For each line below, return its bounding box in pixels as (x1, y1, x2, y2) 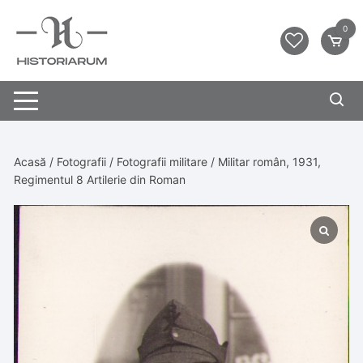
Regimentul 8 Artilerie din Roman (14, 173, 186, 186)
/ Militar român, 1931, (207, 155, 322, 169)
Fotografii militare (117, 155, 208, 169)
